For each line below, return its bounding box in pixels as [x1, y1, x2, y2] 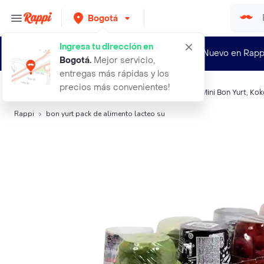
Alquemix [165, 88, 197, 97]
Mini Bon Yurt [201, 88, 246, 97]
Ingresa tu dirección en [60, 41, 153, 52]
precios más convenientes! [60, 82, 170, 93]
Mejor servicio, [91, 55, 155, 66]
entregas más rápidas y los [60, 68, 169, 80]
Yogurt [105, 88, 128, 97]
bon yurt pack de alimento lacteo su [46, 109, 165, 118]
